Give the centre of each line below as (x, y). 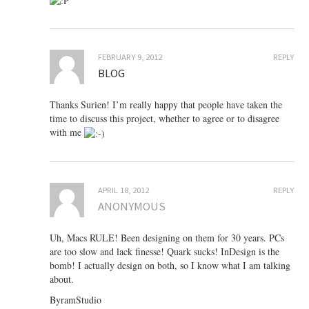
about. (62, 279)
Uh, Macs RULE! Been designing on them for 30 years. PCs (167, 237)
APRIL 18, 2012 (124, 190)
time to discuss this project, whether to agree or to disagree (165, 118)
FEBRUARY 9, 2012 (130, 57)
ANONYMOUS (132, 206)
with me (67, 132)
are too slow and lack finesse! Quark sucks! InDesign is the (165, 251)
